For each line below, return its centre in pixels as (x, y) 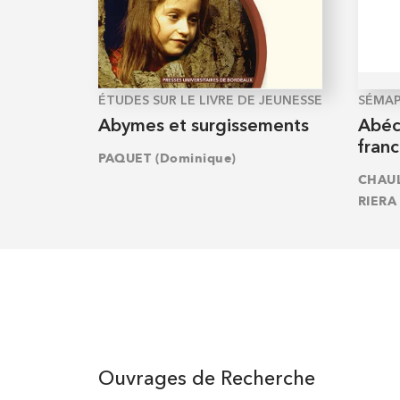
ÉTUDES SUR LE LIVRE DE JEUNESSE (210, 100)
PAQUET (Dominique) (167, 159)
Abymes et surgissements (203, 126)
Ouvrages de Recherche (206, 380)
